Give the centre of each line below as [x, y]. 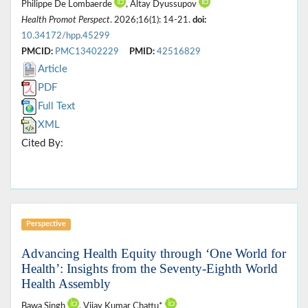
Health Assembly [66, 284]
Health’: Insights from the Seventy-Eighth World [150, 269]
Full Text [56, 107]
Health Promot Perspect [66, 20]
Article [53, 69]
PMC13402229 [87, 52]
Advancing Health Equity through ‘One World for [154, 254]
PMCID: [37, 52]
